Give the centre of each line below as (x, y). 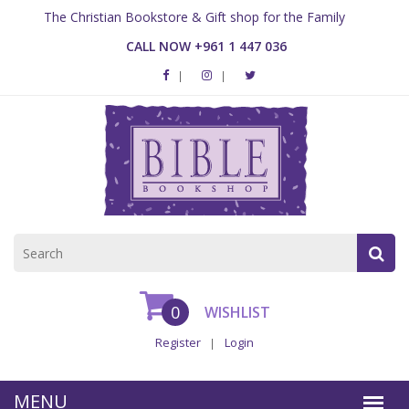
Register (178, 342)
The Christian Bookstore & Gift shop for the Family (194, 17)
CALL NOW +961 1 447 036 (206, 46)
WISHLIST (235, 312)
